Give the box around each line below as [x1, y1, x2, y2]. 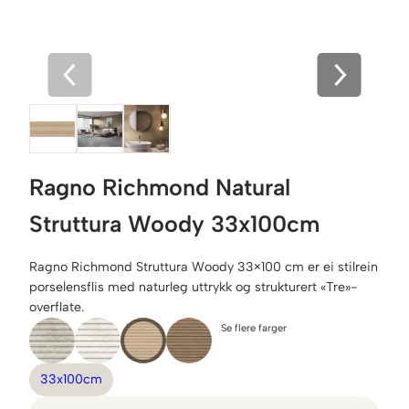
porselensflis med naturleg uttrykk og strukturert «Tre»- [29, 279, 357, 296]
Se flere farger [221, 321, 287, 335]
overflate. [29, 299, 84, 316]
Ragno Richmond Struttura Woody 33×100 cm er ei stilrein [29, 259, 378, 276]
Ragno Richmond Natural [29, 173, 290, 202]
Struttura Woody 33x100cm [29, 210, 320, 238]
